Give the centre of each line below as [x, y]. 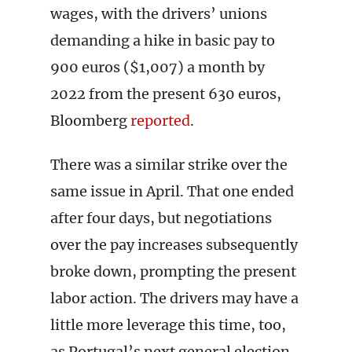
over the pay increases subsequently [174, 245]
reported [160, 121]
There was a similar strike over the [169, 165]
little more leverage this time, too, [168, 325]
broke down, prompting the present [173, 271]
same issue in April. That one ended [172, 191]
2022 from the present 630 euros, [166, 94]
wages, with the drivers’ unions [159, 14]
